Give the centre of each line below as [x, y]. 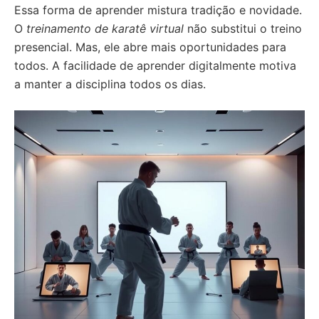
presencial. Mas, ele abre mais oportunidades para [150, 47]
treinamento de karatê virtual [105, 28]
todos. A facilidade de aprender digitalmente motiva [155, 66]
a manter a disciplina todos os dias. [110, 84]
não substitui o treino [243, 28]
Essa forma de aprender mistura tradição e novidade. [158, 10]
